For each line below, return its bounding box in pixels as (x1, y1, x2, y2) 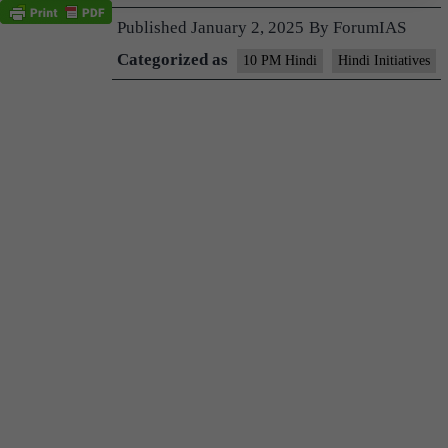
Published (117, 18, 191, 38)
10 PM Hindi (243, 53, 317, 69)
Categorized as (117, 50, 232, 70)
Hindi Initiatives (338, 53, 430, 69)
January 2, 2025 (191, 18, 304, 38)
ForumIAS (333, 18, 406, 38)
